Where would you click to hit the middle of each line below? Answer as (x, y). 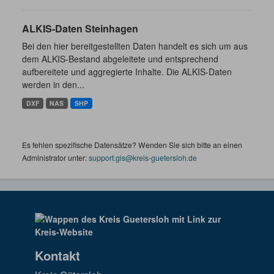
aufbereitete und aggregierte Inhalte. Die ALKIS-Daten (127, 72)
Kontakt (57, 255)
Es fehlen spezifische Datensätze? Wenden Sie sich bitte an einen (132, 145)
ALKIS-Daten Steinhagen (80, 28)
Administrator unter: (55, 157)
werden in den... (53, 84)
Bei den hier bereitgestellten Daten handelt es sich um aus (135, 46)
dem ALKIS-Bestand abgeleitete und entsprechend (120, 59)
